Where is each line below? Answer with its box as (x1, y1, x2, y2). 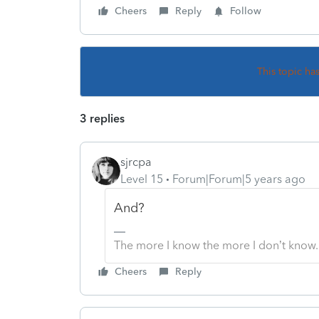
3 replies (80, 111, 125, 125)
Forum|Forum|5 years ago (172, 172, 305, 186)
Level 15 (120, 172, 163, 186)
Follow (230, 4, 261, 17)
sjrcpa (120, 155, 152, 169)
